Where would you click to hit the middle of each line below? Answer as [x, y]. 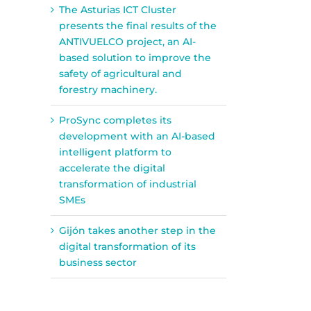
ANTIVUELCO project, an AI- [127, 41]
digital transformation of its [127, 246]
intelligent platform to [115, 152]
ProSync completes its [115, 120]
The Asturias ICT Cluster [118, 9]
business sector [98, 262]
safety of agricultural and [120, 73]
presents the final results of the [138, 25]
